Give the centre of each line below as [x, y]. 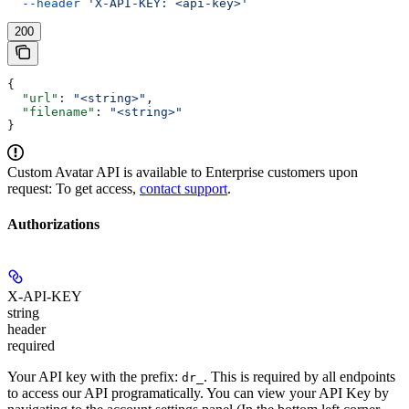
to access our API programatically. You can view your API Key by [198, 393]
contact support [184, 188]
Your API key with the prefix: [94, 377]
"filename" [51, 111]
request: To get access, [73, 188]
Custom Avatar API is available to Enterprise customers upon [183, 172]
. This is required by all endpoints [299, 377]
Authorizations [53, 224]
